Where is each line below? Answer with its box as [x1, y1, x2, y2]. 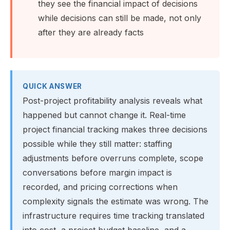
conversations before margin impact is [23, 167, 172, 178]
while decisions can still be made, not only [38, 12, 201, 23]
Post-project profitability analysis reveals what [23, 95, 202, 106]
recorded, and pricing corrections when [23, 181, 178, 192]
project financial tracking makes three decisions [23, 124, 207, 135]
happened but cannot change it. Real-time [23, 109, 186, 120]
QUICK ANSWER [23, 82, 83, 90]
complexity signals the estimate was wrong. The [23, 196, 208, 206]
